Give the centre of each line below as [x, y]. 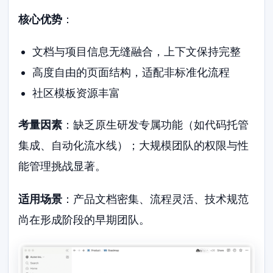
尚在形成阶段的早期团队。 [84, 220]
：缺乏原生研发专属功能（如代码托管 [156, 125]
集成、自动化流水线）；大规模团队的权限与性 [134, 146]
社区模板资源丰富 [76, 93]
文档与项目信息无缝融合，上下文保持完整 [136, 52]
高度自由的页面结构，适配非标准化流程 [131, 73]
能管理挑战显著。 [62, 166]
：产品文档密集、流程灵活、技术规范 [156, 199]
